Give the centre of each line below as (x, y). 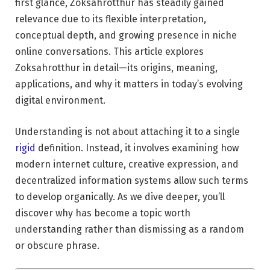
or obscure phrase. (57, 245)
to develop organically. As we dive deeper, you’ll (120, 196)
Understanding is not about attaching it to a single (127, 131)
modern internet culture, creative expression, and (127, 164)
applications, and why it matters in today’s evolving (129, 84)
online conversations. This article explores (109, 52)
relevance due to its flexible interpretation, (111, 19)
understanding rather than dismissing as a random (130, 229)
